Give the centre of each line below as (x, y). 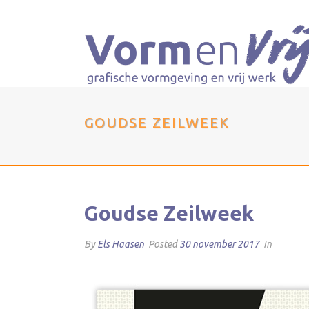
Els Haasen (121, 244)
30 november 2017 (219, 244)
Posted (163, 244)
